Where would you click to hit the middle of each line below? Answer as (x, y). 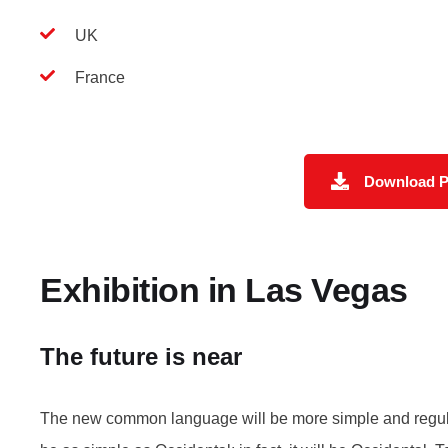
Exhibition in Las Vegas (224, 289)
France (100, 77)
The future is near (141, 356)
